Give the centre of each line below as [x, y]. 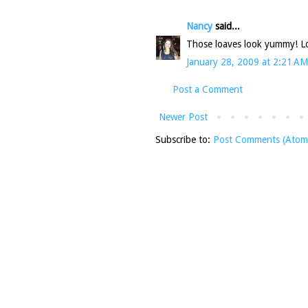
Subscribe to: [184, 140]
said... [226, 26]
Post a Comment [208, 90]
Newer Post [183, 117]
